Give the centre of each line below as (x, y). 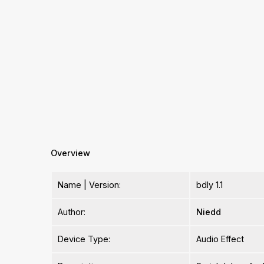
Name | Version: (90, 185)
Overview (71, 153)
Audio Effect (220, 239)
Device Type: (84, 239)
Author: (72, 212)
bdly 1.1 (210, 185)
